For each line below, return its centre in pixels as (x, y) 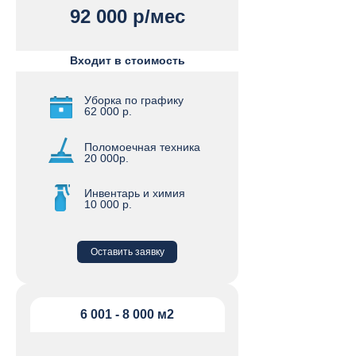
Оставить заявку (127, 252)
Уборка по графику (134, 100)
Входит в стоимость (128, 60)
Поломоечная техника (142, 147)
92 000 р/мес (127, 16)
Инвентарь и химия (135, 193)
